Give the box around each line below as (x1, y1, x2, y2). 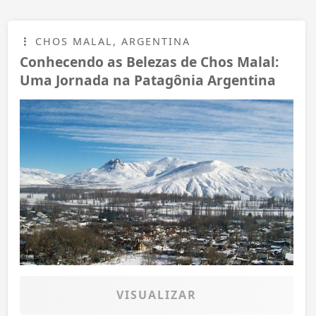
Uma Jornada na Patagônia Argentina (20, 70, 276, 90)
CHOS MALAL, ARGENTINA (31, 34, 190, 48)
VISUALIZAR (116, 286, 197, 303)
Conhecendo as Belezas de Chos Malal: (20, 51, 279, 71)
